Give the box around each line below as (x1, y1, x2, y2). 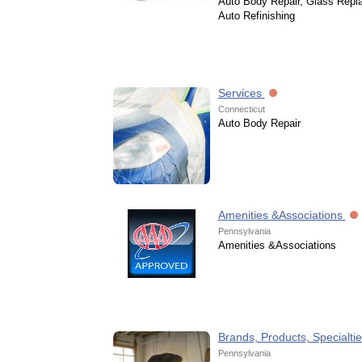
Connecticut (217, 104, 265, 114)
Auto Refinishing (217, 10, 295, 22)
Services (217, 86, 265, 99)
